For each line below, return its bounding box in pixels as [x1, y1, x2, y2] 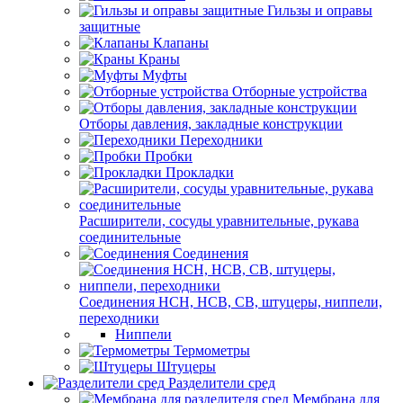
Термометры [174, 343, 250, 358]
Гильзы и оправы [267, 3, 372, 18]
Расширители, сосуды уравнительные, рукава [79, 213, 359, 228]
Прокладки [166, 165, 234, 180]
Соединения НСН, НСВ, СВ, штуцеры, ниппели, [79, 294, 382, 309]
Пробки [145, 148, 193, 164]
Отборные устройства [232, 84, 367, 99]
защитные [79, 19, 140, 34]
